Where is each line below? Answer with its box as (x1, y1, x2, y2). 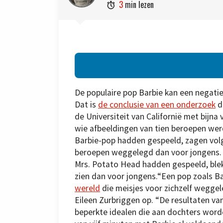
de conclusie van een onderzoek (98, 99, 216, 111)
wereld (75, 183, 100, 194)
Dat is (75, 99, 98, 111)
